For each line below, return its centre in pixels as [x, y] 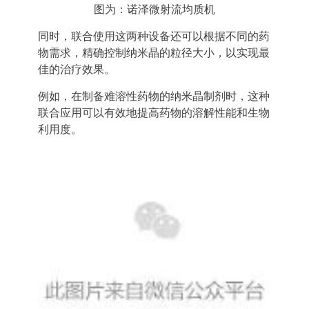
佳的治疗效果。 [77, 69]
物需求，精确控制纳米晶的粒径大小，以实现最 [154, 53]
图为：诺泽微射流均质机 [154, 9]
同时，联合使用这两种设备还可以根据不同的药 [154, 36]
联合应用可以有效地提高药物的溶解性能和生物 [154, 113]
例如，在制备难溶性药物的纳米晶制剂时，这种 [154, 96]
